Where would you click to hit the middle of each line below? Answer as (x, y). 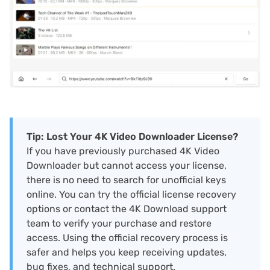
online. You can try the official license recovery (131, 194)
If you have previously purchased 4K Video (123, 151)
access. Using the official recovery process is (127, 237)
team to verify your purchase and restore (119, 223)
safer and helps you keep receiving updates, (127, 252)
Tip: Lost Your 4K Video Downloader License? (132, 136)
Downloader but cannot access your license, (127, 165)
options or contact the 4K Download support (127, 209)
